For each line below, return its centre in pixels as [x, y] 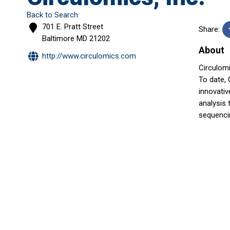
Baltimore [58, 39]
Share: [209, 29]
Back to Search [52, 15]
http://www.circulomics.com [89, 56]
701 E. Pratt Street [73, 27]
